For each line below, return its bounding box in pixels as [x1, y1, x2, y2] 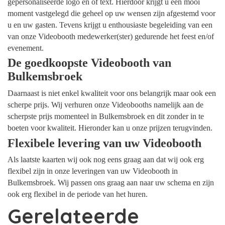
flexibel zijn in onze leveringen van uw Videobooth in [8, 167, 178, 176]
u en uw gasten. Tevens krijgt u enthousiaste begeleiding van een [8, 20, 212, 29]
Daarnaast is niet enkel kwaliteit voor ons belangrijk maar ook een [8, 89, 216, 98]
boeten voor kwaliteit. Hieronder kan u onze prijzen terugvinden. [8, 124, 212, 133]
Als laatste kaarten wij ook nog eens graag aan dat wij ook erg [8, 155, 204, 164]
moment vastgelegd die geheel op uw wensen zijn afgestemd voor [8, 9, 215, 18]
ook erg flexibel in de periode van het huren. [8, 190, 150, 199]
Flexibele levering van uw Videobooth [8, 136, 201, 150]
